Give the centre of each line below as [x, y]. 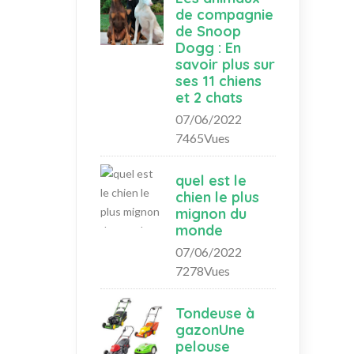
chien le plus [217, 197]
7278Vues [203, 270]
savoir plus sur [225, 64]
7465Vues [203, 137]
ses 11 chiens [218, 81]
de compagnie [224, 14]
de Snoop [208, 31]
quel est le [211, 180]
